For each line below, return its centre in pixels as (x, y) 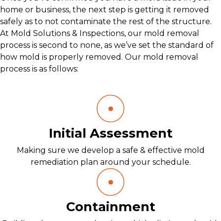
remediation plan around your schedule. (110, 162)
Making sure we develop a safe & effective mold (110, 150)
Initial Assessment (110, 133)
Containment (110, 206)
